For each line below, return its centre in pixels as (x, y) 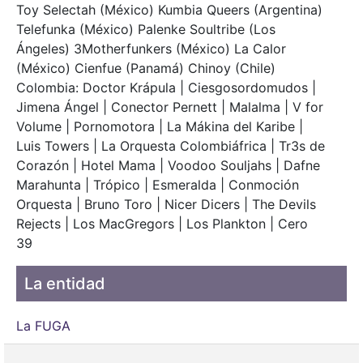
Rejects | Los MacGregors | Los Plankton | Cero (162, 224)
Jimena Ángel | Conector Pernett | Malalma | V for (170, 107)
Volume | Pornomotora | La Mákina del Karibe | (160, 127)
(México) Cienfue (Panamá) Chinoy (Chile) (146, 68)
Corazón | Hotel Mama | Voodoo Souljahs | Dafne (168, 166)
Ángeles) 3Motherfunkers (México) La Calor (151, 49)
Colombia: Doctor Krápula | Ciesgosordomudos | (166, 88)
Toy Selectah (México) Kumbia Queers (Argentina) (169, 10)
